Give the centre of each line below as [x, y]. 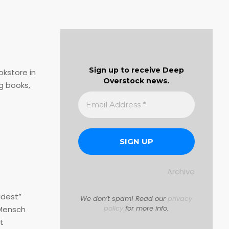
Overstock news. [136, 81]
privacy [180, 198]
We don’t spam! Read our [124, 198]
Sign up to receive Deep [136, 70]
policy [114, 208]
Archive [181, 171]
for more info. [146, 208]
